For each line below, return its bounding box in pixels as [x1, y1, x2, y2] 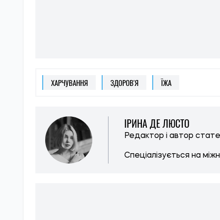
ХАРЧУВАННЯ [51, 77, 88, 88]
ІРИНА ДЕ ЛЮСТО [124, 116, 190, 131]
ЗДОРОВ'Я [110, 77, 138, 88]
